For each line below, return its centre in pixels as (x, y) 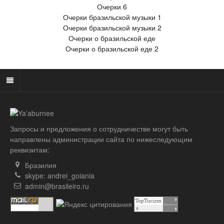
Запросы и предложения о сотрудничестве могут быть (99, 128)
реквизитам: (30, 149)
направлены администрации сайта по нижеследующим (101, 139)
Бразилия (41, 165)
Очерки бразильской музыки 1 (112, 17)
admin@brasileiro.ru (57, 186)
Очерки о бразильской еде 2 (112, 48)
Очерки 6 (112, 6)
